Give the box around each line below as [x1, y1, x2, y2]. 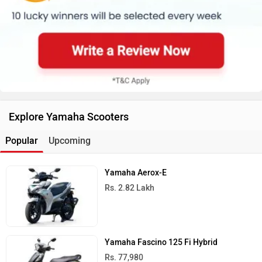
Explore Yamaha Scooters [9, 110, 129, 123]
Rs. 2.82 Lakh [105, 182, 155, 193]
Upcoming [49, 135, 91, 146]
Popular [5, 135, 38, 146]
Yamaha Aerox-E [105, 167, 167, 178]
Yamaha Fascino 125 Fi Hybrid [105, 237, 218, 247]
